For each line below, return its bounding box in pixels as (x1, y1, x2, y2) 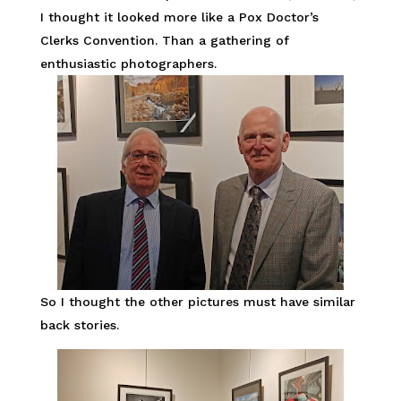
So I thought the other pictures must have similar (39, 294, 355, 309)
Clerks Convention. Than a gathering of (39, 33, 289, 47)
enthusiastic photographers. (39, 56, 217, 71)
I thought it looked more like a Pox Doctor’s (39, 10, 319, 24)
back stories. (39, 318, 119, 332)
